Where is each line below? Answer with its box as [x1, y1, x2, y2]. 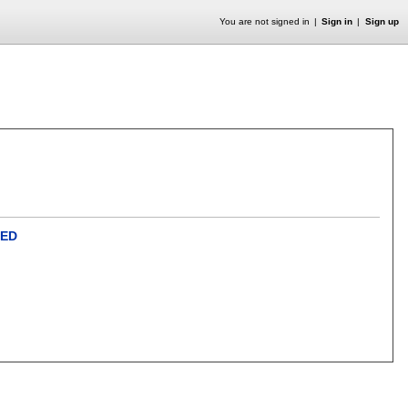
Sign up [364, 16, 399, 26]
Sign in [321, 16, 353, 26]
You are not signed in [219, 16, 310, 26]
